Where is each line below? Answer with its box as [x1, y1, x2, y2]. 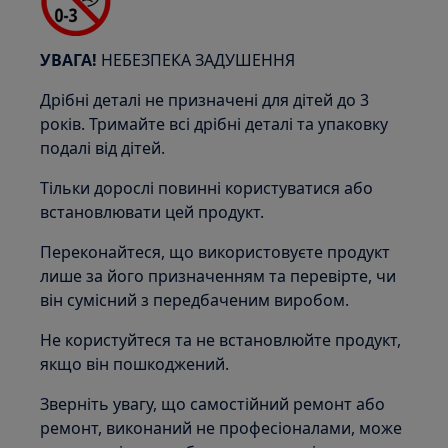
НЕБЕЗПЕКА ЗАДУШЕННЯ [97, 49, 296, 71]
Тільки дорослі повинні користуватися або [40, 177, 374, 199]
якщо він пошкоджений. [40, 353, 230, 375]
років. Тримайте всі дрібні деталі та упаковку [40, 113, 389, 135]
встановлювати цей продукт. [40, 201, 265, 223]
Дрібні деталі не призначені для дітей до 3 [40, 89, 370, 111]
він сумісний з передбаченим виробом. [40, 289, 350, 311]
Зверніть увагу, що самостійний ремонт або [40, 393, 386, 415]
